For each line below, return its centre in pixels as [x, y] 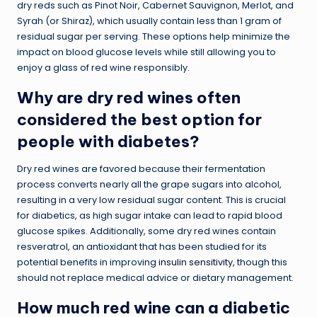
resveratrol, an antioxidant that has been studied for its [142, 246]
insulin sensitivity [196, 262]
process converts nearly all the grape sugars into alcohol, [149, 184]
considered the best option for [139, 119]
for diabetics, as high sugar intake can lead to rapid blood [150, 215]
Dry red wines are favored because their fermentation [141, 168]
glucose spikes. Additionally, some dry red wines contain [146, 231]
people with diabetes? [108, 141]
